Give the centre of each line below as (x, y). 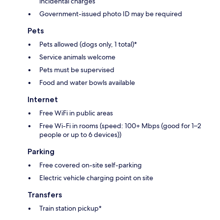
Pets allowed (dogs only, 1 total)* (88, 44)
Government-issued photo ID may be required (111, 14)
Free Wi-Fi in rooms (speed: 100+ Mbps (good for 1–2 (120, 125)
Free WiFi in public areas (76, 113)
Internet (43, 99)
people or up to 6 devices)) (80, 134)
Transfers (45, 194)
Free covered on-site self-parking (91, 165)
